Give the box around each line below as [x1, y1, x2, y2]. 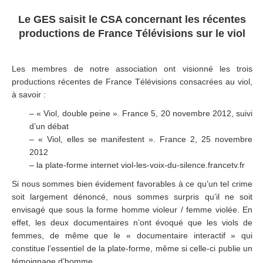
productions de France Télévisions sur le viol [19, 28, 246, 39]
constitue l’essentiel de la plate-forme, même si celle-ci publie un [12, 244, 253, 253]
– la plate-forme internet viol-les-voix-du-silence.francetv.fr [29, 160, 245, 170]
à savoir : [12, 90, 46, 99]
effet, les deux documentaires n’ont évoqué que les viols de [12, 218, 253, 227]
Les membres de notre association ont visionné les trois [12, 64, 253, 73]
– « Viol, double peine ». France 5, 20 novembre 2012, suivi [29, 109, 253, 118]
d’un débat [29, 122, 69, 131]
